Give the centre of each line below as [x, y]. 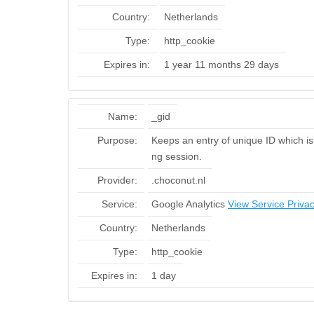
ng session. [177, 156]
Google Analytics [190, 204]
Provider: [117, 180]
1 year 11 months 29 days [221, 64]
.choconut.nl [178, 180]
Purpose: [117, 140]
